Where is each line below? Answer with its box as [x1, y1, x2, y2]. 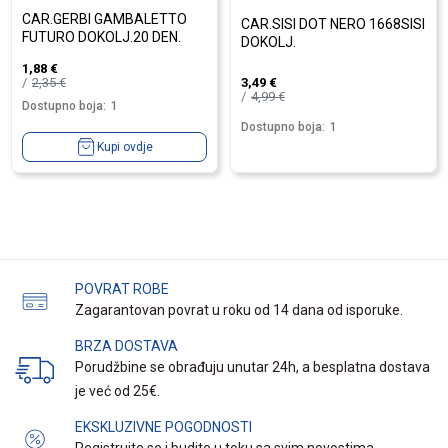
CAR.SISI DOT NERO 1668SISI [241, 16, 425, 32]
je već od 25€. [75, 383, 160, 399]
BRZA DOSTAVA [75, 338, 178, 354]
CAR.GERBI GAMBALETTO [22, 10, 187, 27]
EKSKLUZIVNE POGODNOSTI [75, 419, 252, 435]
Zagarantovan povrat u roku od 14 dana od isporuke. [75, 302, 403, 318]
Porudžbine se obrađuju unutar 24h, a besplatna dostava [75, 359, 430, 375]
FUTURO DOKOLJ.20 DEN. [22, 28, 181, 45]
